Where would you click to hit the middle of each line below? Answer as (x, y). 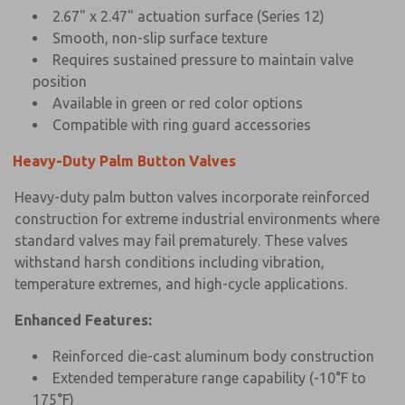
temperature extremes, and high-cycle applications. (181, 283)
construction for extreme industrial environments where (197, 218)
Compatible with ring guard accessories (182, 124)
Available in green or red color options (178, 103)
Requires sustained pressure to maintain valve (203, 59)
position (60, 81)
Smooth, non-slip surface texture (160, 38)
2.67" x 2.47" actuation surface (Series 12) (188, 16)
